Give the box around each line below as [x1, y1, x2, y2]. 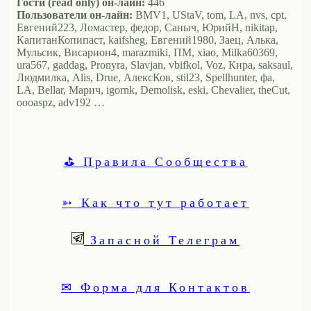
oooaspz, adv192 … [17, 96, 105, 109]
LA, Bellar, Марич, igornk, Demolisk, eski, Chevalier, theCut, [17, 84, 290, 96]
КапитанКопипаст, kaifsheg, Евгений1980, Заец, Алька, [17, 34, 278, 47]
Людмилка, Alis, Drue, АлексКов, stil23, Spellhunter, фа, [17, 72, 275, 84]
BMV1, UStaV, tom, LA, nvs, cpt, [133, 9, 287, 22]
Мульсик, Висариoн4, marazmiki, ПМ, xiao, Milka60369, [17, 47, 278, 59]
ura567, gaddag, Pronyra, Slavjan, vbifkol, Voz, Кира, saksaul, [17, 59, 293, 72]
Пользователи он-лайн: [17, 9, 133, 22]
